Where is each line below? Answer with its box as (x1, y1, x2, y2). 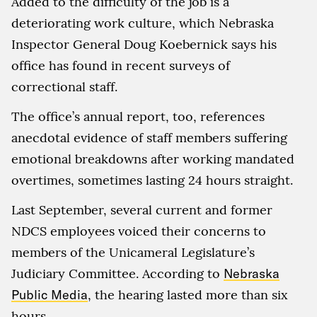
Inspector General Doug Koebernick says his (11, 36, 277, 52)
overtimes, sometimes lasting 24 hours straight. (11, 172, 293, 188)
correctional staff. (11, 79, 117, 95)
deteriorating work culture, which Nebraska (11, 15, 274, 31)
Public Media (11, 287, 88, 303)
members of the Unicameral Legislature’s (11, 244, 255, 260)
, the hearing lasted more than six (88, 287, 288, 303)
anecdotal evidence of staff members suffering (11, 129, 287, 146)
